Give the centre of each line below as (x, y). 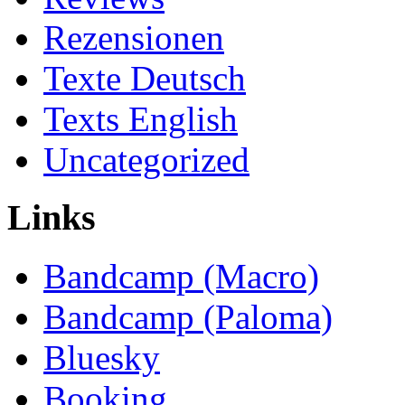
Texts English (141, 118)
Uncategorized (146, 159)
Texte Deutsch (145, 78)
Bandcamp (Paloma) (188, 316)
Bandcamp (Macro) (181, 276)
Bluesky (102, 357)
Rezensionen (134, 37)
